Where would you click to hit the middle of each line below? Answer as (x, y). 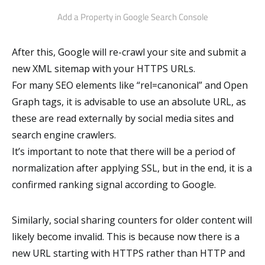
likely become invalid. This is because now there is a (126, 236)
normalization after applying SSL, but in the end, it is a (132, 168)
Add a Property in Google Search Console (132, 17)
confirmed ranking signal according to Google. (114, 184)
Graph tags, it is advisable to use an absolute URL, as (129, 101)
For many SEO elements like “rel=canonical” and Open (130, 85)
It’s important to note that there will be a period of (124, 151)
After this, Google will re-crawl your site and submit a (129, 52)
